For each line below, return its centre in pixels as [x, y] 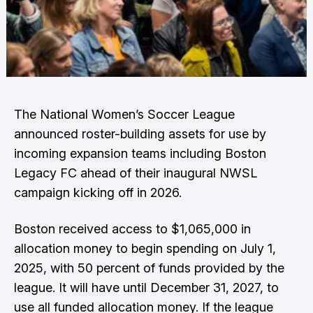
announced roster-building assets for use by [140, 134]
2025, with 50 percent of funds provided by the [149, 268]
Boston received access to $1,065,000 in [132, 229]
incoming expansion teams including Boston [140, 153]
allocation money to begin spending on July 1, [145, 248]
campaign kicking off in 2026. [98, 192]
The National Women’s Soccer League [124, 114]
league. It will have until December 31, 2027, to [146, 287]
